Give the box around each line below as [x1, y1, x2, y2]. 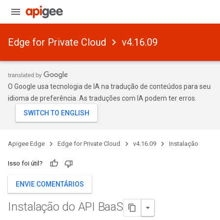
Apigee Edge [8, 140, 45, 147]
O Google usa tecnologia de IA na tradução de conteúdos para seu [8, 82, 211, 90]
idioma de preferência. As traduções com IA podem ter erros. [8, 94, 196, 102]
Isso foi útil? [8, 160, 43, 167]
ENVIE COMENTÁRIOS [16, 180, 84, 188]
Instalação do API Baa [8, 200, 116, 214]
